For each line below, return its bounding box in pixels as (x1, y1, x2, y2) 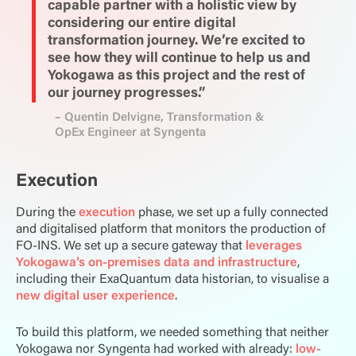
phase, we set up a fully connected (138, 206, 328, 219)
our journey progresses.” (48, 86, 213, 101)
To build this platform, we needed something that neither (16, 326, 329, 339)
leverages (246, 239, 302, 253)
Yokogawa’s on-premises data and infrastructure (16, 256, 297, 269)
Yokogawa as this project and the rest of (48, 68, 306, 83)
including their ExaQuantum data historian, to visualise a (16, 273, 329, 286)
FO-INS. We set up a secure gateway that (16, 239, 246, 253)
